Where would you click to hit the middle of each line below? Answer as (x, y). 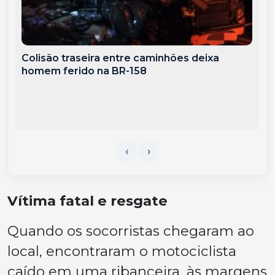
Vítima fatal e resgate (87, 200)
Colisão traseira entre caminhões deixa (121, 58)
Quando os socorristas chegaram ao (131, 230)
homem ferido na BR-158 (84, 71)
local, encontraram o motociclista (122, 251)
